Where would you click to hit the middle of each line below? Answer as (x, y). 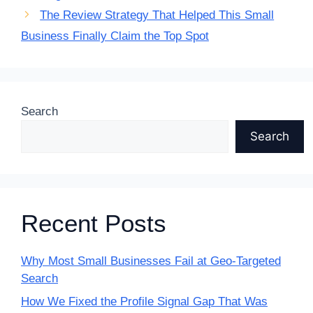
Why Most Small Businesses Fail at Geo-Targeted (151, 261)
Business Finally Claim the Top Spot (115, 36)
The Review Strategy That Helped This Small (157, 15)
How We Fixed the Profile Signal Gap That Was (144, 301)
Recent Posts (94, 223)
